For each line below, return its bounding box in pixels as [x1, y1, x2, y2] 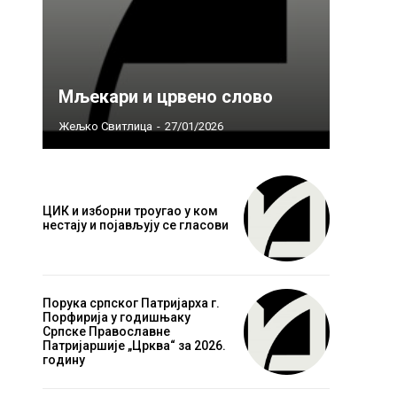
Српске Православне [43, 324, 170, 339]
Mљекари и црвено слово [58, 85, 273, 107]
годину [43, 353, 85, 368]
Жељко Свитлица [58, 119, 152, 133]
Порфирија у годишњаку [43, 310, 191, 325]
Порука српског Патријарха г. [43, 296, 220, 311]
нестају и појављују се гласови [43, 218, 229, 233]
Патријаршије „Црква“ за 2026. [43, 339, 226, 354]
